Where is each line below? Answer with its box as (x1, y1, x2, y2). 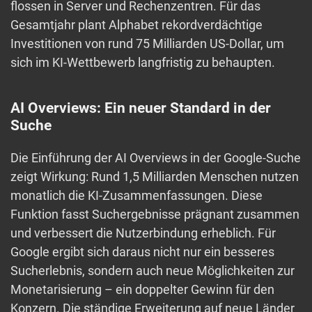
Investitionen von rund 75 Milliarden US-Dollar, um (10, 36, 284, 52)
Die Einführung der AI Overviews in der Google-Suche (10, 150, 301, 166)
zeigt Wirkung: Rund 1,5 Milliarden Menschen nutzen (10, 169, 299, 185)
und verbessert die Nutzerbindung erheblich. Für (10, 226, 276, 241)
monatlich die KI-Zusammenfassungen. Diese (10, 188, 263, 203)
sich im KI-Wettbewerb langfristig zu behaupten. (10, 55, 275, 70)
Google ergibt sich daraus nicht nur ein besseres (10, 244, 274, 260)
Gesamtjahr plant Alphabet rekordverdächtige (10, 17, 263, 33)
